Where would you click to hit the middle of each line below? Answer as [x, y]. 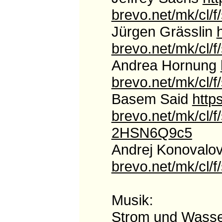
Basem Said [152, 99]
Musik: [132, 200]
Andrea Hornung [166, 65]
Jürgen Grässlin [164, 32]
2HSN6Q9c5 [152, 133]
